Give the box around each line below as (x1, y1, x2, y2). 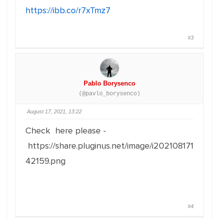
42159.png (25, 155, 66, 166)
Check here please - (25, 125, 106, 136)
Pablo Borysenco (84, 80, 135, 87)
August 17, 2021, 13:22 (27, 109, 82, 114)
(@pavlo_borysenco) (79, 90, 140, 97)
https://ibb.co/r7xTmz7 (25, 5, 110, 16)
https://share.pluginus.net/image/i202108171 (25, 140, 194, 151)
